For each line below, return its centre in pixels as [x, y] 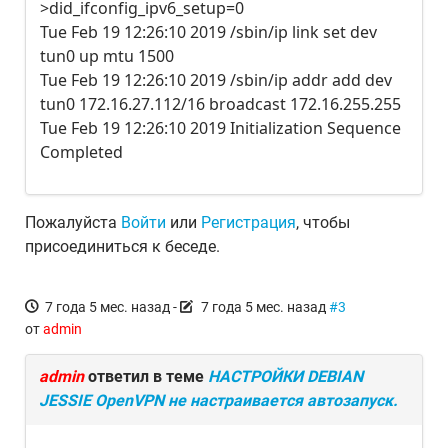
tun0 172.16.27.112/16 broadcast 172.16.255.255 [220, 104]
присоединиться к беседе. [122, 246]
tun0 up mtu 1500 [107, 56]
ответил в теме [146, 376]
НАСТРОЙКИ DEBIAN [285, 376]
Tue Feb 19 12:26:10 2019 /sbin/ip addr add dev [216, 80]
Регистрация [248, 222]
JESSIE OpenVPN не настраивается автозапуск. [218, 400]
